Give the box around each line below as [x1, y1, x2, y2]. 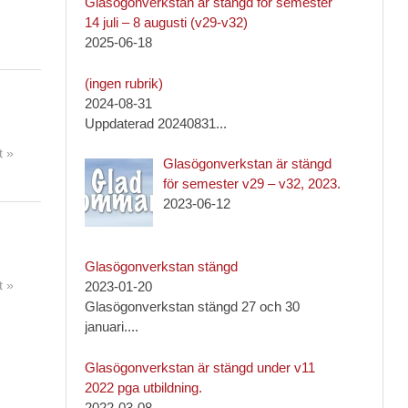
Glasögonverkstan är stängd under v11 [84, 359, 315, 375]
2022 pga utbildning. [84, 379, 202, 395]
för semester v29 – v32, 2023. [162, 176, 341, 191]
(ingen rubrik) [84, 75, 163, 91]
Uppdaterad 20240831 [84, 115, 216, 131]
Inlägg [161, 74, 198, 90]
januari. [84, 319, 127, 335]
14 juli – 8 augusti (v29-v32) [84, 15, 248, 30]
